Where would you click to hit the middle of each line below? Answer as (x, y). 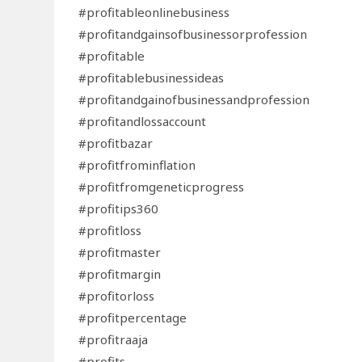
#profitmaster (120, 252)
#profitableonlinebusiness (154, 12)
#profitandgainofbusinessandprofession (194, 99)
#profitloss (110, 230)
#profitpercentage (133, 317)
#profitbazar (116, 143)
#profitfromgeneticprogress (162, 186)
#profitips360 (119, 208)
